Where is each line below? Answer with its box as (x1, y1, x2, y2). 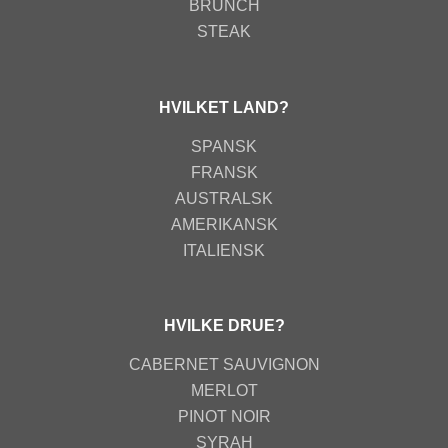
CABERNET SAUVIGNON (128, 356, 320, 374)
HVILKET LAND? (159, 98, 289, 116)
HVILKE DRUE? (163, 317, 285, 335)
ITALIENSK (183, 241, 265, 259)
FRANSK (190, 163, 258, 181)
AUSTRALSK (175, 189, 273, 207)
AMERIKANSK (170, 215, 278, 233)
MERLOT (190, 382, 258, 400)
